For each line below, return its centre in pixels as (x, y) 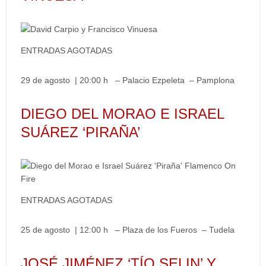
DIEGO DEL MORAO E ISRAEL (122, 114)
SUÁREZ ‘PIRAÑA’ (80, 132)
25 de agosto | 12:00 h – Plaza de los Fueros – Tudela (128, 230)
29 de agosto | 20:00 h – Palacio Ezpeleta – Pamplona (128, 80)
